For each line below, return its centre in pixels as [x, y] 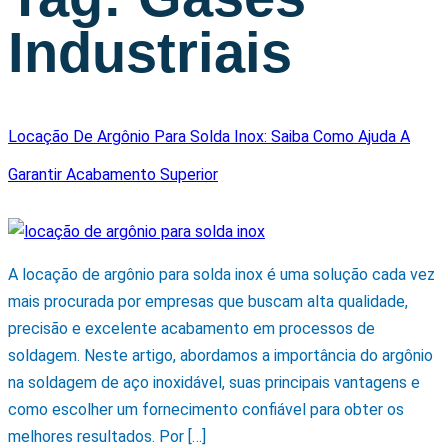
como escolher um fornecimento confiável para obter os [206, 410]
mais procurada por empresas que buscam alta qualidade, [208, 302]
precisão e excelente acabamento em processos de [191, 329]
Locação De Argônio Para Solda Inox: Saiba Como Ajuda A [209, 136]
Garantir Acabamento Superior [113, 174]
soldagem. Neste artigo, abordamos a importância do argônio [220, 356]
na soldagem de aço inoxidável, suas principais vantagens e [214, 383]
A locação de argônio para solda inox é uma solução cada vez [221, 275]
